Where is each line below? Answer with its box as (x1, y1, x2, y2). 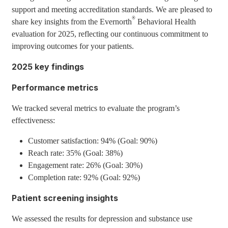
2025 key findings (12, 62, 84, 72)
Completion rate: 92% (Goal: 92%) (28, 173, 140, 182)
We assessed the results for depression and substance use (12, 214, 193, 223)
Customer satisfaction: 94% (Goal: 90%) (28, 136, 158, 145)
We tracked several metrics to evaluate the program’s (12, 104, 180, 112)
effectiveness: (12, 116, 55, 125)
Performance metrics (12, 82, 99, 93)
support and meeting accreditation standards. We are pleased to (12, 5, 213, 14)
